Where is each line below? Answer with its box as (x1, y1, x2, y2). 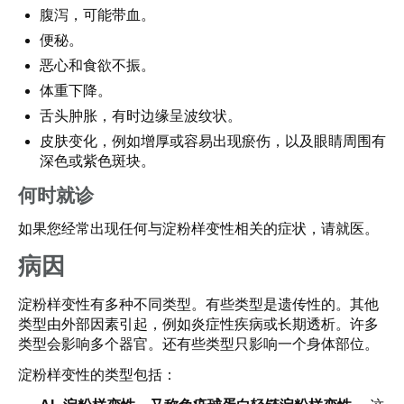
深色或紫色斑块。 (40, 153, 155, 169)
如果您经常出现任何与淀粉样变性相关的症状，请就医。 (18, 221, 379, 236)
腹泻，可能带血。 (40, 7, 155, 23)
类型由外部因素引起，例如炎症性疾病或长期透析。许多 (18, 317, 379, 332)
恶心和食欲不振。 (40, 58, 155, 73)
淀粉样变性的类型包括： (18, 367, 177, 382)
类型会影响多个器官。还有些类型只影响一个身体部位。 (18, 336, 379, 352)
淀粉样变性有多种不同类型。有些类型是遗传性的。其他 (18, 297, 379, 312)
